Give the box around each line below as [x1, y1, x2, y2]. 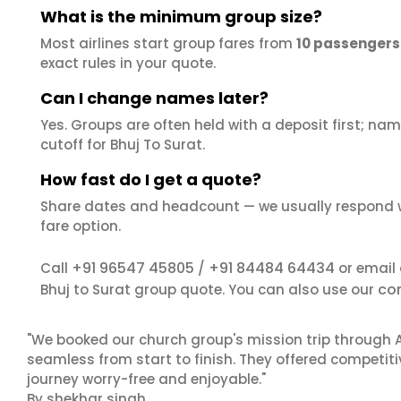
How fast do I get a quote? [40, 168, 261, 191]
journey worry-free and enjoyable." [27, 370, 266, 388]
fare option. [40, 217, 121, 235]
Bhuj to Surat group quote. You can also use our [40, 280, 378, 299]
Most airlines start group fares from [40, 34, 296, 53]
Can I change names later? [40, 87, 269, 109]
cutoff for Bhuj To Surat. [40, 135, 205, 154]
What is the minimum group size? [40, 5, 322, 28]
